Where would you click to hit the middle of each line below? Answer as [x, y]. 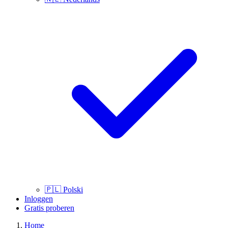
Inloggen [39, 199]
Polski [73, 190]
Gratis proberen [49, 208]
